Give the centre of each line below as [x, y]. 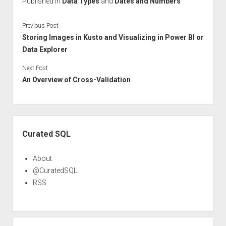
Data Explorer [45, 49]
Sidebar [26, 121]
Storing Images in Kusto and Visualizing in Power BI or [113, 37]
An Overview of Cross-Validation [76, 79]
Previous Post [40, 25]
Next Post [35, 68]
